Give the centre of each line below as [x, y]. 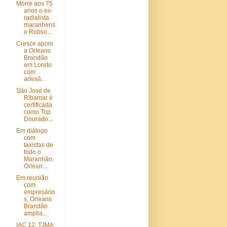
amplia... [36, 213]
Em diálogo [32, 131]
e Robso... [38, 32]
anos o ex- [39, 11]
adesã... [35, 79]
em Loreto [38, 65]
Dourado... [39, 119]
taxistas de [39, 145]
